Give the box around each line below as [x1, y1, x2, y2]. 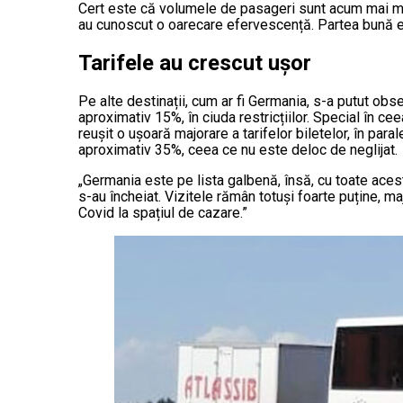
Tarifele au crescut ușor [78, 49, 311, 76]
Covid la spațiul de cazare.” [78, 203, 247, 221]
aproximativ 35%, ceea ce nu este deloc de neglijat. [78, 140, 398, 158]
